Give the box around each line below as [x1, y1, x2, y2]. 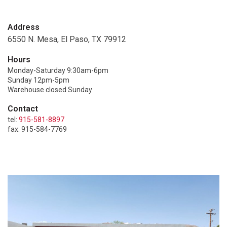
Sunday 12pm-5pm [8, 76, 69, 85]
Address [8, 22, 40, 32]
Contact [8, 104, 38, 114]
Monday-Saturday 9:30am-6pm [8, 66, 108, 75]
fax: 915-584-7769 [8, 125, 67, 134]
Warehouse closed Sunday [8, 86, 92, 94]
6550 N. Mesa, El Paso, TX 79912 [8, 34, 126, 45]
